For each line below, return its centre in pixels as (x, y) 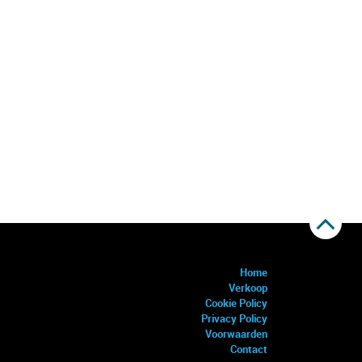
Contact (249, 349)
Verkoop (248, 288)
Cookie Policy (236, 303)
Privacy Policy (234, 318)
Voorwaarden (236, 334)
